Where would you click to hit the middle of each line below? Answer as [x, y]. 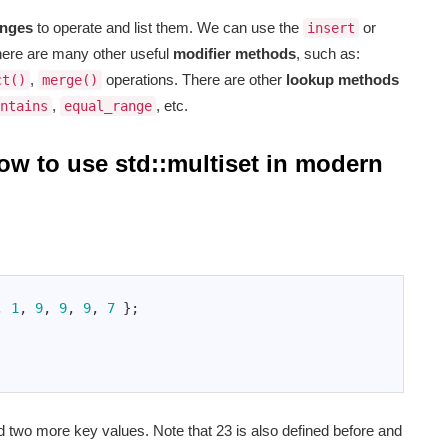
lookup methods [342, 80]
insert [331, 28]
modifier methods [234, 54]
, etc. [172, 106]
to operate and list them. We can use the [168, 28]
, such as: [328, 54]
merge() [70, 80]
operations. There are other [194, 80]
